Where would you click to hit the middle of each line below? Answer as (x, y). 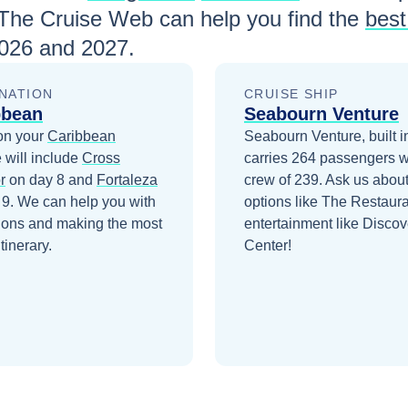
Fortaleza (127, 180)
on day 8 (35, 180)
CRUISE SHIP (291, 94)
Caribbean (82, 137)
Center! (268, 246)
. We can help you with (83, 202)
